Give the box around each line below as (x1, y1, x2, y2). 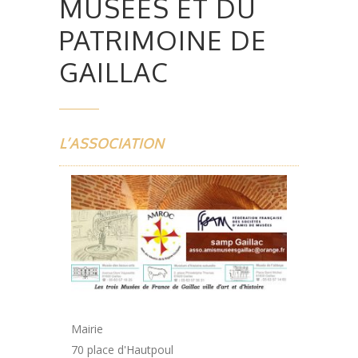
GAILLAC (59, 55, 169, 89)
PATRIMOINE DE (59, 23, 267, 58)
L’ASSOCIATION (59, 135, 165, 153)
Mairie (71, 321, 103, 337)
